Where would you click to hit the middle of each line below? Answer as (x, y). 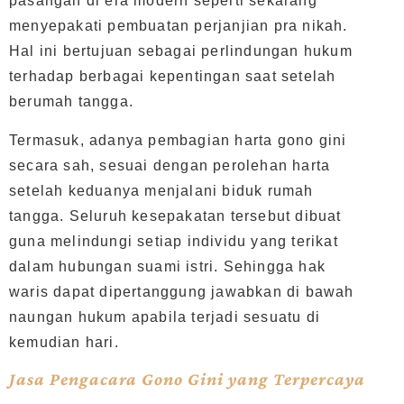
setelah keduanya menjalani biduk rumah (161, 190)
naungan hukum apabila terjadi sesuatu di (165, 317)
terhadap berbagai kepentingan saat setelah (173, 77)
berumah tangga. (71, 102)
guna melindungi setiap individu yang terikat (174, 241)
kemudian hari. (64, 342)
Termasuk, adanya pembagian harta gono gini (178, 140)
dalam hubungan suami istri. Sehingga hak (168, 266)
